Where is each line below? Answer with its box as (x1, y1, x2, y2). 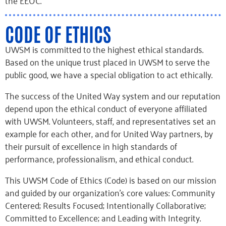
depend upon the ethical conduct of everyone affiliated (5, 100, 207, 116)
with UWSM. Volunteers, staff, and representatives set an (5, 112, 216, 129)
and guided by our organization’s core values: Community (5, 184, 215, 200)
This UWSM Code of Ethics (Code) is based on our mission (5, 172, 216, 188)
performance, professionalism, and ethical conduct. (5, 150, 193, 166)
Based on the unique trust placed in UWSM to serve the (5, 53, 210, 70)
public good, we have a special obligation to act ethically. (5, 66, 212, 82)
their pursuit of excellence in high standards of (5, 138, 177, 154)
